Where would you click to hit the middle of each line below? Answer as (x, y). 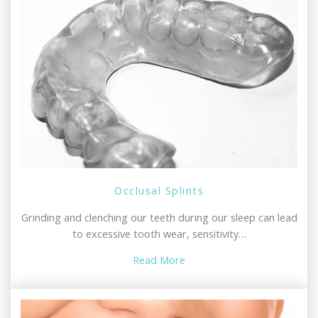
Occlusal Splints (159, 191)
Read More (159, 260)
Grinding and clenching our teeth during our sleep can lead (159, 217)
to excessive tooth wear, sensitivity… (159, 233)
